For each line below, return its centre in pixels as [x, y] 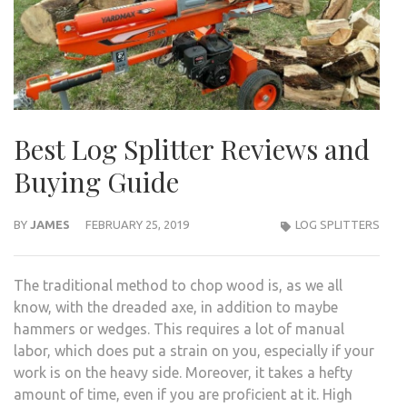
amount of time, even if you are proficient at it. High [183, 394]
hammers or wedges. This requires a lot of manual [179, 328]
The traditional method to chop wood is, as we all [178, 285]
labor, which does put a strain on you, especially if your [194, 350]
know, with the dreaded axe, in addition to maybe [176, 307]
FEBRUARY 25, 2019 [137, 224]
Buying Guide [96, 181]
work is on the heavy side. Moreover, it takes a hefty [183, 372]
